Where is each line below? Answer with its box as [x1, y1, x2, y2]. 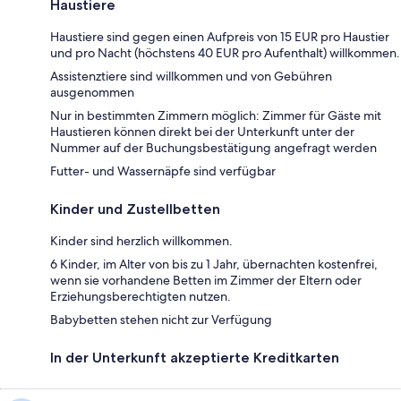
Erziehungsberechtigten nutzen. [50, 287, 231, 304]
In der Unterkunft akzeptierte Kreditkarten [50, 348, 339, 366]
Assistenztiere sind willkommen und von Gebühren [50, 67, 332, 84]
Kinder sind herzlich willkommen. [50, 232, 233, 249]
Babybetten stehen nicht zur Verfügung [50, 311, 272, 328]
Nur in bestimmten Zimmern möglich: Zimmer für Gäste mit [50, 107, 381, 124]
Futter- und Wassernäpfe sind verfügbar [50, 162, 276, 179]
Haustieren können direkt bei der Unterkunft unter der [50, 123, 354, 140]
